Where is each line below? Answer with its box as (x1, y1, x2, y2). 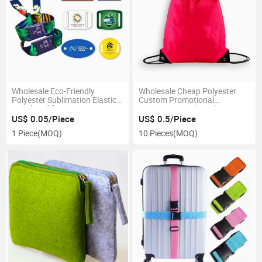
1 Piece (12, 128, 38, 139)
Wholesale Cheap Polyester (138, 85, 236, 96)
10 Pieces (138, 128, 173, 139)
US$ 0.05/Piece (12, 112, 75, 125)
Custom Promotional (138, 94, 214, 105)
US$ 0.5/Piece (138, 112, 196, 125)
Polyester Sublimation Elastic (12, 94, 117, 105)
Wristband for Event (12, 103, 84, 114)
